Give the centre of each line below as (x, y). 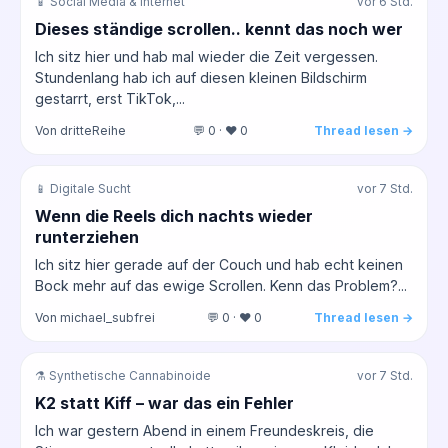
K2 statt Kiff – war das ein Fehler (164, 402)
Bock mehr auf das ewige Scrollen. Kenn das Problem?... (221, 285)
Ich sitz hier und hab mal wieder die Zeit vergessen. (206, 56)
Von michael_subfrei (95, 317)
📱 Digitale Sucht (83, 188)
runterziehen (87, 236)
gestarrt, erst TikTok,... (110, 98)
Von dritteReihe (80, 130)
